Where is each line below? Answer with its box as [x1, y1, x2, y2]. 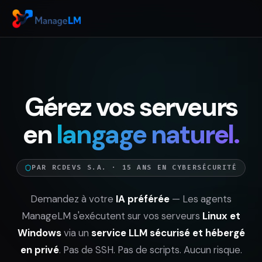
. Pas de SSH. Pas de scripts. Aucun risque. [58, 243, 242, 256]
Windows [17, 226, 61, 239]
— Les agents [170, 192, 232, 205]
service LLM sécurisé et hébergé [91, 226, 245, 239]
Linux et [202, 209, 240, 222]
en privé [20, 243, 59, 256]
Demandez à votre [30, 192, 116, 205]
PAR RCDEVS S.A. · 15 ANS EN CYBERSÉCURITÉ [32, 163, 237, 173]
